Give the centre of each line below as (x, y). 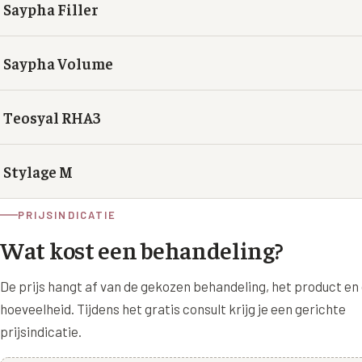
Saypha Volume (58, 63)
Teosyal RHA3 (52, 117)
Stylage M (38, 171)
